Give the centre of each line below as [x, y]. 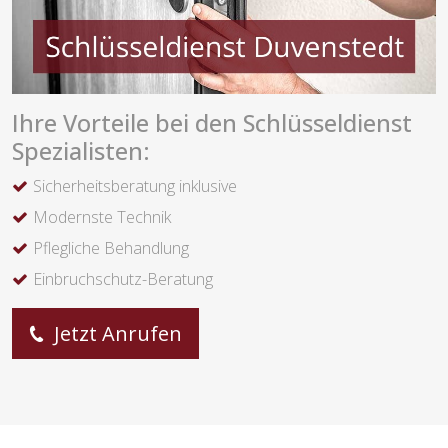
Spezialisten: [81, 151]
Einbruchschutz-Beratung [123, 279]
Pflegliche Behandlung [111, 248]
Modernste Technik [102, 217]
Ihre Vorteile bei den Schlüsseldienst [212, 123]
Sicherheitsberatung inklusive [135, 186]
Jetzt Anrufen [115, 334]
